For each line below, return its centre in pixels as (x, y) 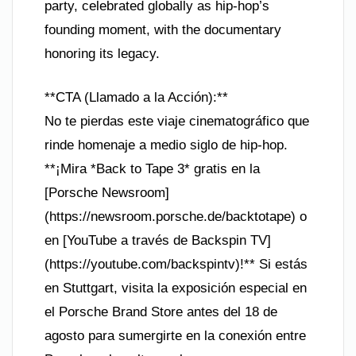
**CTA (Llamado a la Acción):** (136, 97)
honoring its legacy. (102, 53)
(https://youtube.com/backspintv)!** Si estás (176, 264)
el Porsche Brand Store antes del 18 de (161, 312)
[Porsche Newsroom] (107, 193)
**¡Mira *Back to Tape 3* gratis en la (152, 169)
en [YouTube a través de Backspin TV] (158, 240)
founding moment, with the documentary (163, 29)
